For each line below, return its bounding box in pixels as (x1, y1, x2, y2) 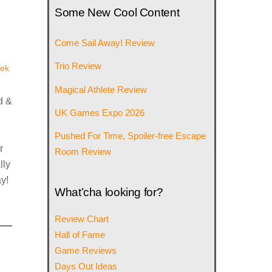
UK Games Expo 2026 (55, 107, 145, 118)
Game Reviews (55, 245, 117, 256)
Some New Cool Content (55, 6, 180, 19)
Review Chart (55, 214, 109, 225)
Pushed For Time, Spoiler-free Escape (55, 130, 206, 141)
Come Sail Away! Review (55, 38, 155, 49)
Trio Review (55, 61, 102, 72)
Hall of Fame (55, 229, 106, 240)
